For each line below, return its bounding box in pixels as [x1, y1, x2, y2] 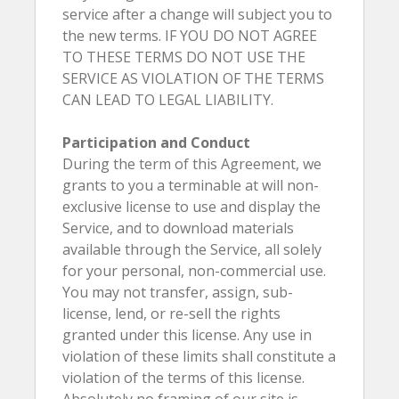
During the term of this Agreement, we [62, 154, 322, 174]
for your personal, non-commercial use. [62, 261, 326, 281]
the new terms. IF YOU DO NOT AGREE [62, 26, 317, 45]
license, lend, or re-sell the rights [62, 304, 281, 323]
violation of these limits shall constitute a [62, 346, 336, 366]
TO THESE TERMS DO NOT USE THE [62, 47, 305, 67]
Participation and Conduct [62, 133, 250, 152]
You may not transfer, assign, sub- [62, 282, 293, 302]
